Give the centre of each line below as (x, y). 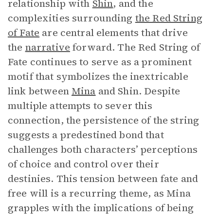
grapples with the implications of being (101, 208)
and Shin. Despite (138, 91)
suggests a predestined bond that (86, 135)
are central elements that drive (114, 33)
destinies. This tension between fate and (103, 179)
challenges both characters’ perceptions (103, 149)
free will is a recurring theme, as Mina (99, 193)
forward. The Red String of (135, 47)
